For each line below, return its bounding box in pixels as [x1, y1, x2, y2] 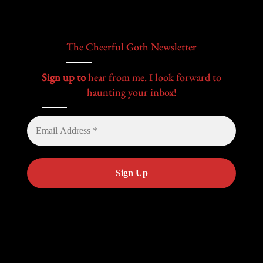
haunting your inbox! [86, 85, 177, 99]
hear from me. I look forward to [88, 70, 221, 85]
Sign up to [42, 70, 88, 85]
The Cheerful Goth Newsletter [66, 39, 197, 53]
